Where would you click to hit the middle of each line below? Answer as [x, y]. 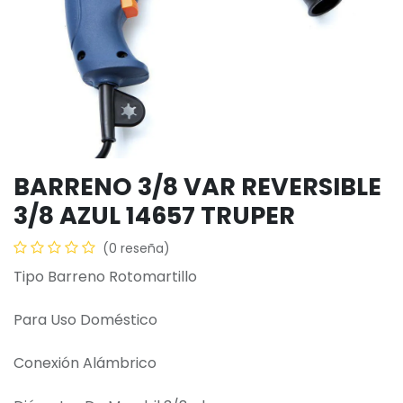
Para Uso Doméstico [85, 320]
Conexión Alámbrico [85, 363]
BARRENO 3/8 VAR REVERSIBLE [197, 187]
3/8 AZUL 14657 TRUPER [154, 215]
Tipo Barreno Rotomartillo [105, 277]
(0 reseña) [136, 248]
